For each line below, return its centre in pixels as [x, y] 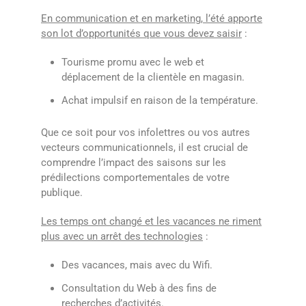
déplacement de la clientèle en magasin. [153, 77]
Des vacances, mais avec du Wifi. [137, 265]
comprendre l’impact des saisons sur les [134, 162]
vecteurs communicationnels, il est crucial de [144, 147]
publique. [62, 192]
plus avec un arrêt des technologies [122, 236]
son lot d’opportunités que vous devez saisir [141, 33]
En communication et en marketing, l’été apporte [152, 18]
